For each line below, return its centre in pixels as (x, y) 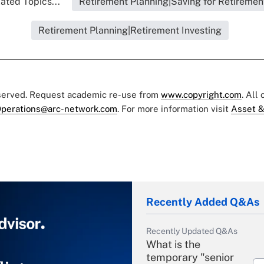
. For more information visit (174, 108)
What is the (173, 244)
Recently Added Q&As (203, 202)
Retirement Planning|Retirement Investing (130, 30)
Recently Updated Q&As (192, 231)
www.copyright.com (201, 94)
